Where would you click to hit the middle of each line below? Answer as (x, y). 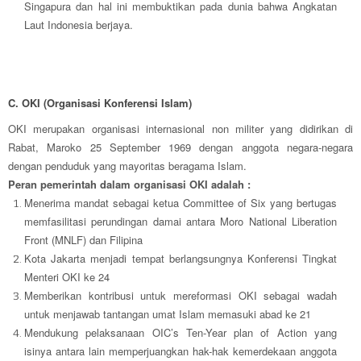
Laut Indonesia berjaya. (79, 25)
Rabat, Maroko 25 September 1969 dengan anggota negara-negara (180, 147)
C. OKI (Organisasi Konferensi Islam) (100, 103)
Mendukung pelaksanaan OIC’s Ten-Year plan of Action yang (180, 333)
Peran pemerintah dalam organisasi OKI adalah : (129, 185)
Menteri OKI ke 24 (67, 277)
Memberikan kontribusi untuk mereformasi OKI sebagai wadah (180, 296)
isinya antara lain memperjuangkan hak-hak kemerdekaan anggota (180, 351)
